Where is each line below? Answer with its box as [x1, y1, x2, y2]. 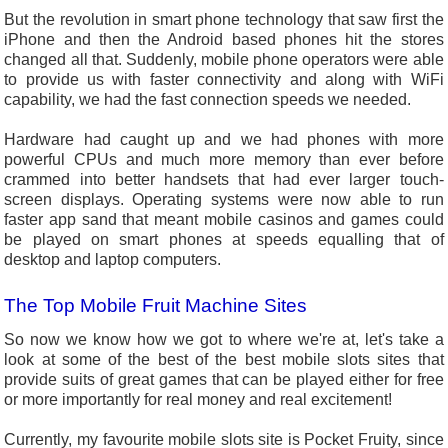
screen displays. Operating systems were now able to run [4, 191, 444, 209]
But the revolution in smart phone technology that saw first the [4, 11, 444, 29]
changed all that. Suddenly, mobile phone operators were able [4, 51, 444, 69]
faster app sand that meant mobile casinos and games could [4, 211, 444, 229]
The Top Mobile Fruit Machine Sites [4, 294, 308, 316]
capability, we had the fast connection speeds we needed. [4, 91, 412, 109]
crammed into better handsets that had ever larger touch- [4, 171, 444, 189]
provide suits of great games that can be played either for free [4, 371, 444, 389]
